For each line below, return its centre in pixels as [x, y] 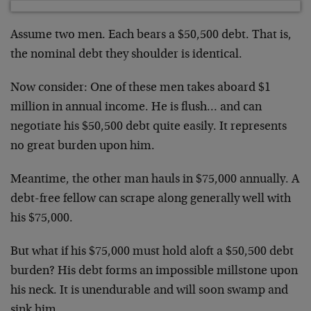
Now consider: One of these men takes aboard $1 [141, 88]
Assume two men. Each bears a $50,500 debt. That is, [151, 35]
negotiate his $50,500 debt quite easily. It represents [149, 127]
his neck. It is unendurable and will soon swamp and [149, 291]
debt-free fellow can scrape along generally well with [151, 199]
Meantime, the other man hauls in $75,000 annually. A [155, 179]
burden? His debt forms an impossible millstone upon [154, 271]
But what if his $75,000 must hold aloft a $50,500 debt [152, 252]
